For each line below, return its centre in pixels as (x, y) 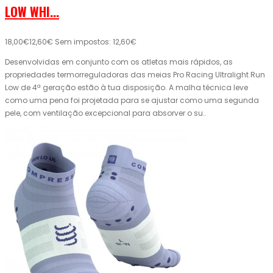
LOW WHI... (32, 12)
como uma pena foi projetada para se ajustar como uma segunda (132, 101)
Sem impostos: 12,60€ (96, 42)
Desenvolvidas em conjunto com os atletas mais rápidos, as (119, 62)
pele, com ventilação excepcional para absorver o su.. (106, 113)
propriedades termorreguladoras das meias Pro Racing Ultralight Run (135, 75)
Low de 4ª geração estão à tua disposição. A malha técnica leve (126, 88)
